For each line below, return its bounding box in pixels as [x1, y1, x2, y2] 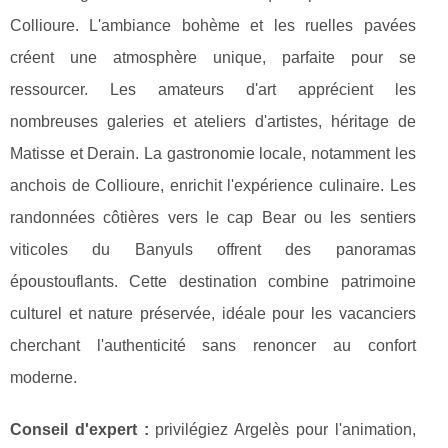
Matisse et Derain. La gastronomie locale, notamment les [10, 145, 416, 163]
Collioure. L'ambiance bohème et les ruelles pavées [10, 17, 416, 35]
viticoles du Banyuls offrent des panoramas [10, 241, 416, 259]
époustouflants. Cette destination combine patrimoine [10, 273, 416, 291]
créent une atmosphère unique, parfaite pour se [10, 49, 416, 67]
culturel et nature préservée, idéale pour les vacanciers [10, 305, 416, 323]
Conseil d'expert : [10, 421, 149, 439]
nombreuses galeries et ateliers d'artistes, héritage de [10, 113, 416, 131]
